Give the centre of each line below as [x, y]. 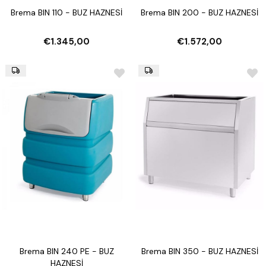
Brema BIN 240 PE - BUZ [66, 251]
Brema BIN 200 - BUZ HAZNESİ [199, 13]
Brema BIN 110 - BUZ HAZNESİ [66, 13]
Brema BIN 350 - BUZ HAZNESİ [199, 251]
